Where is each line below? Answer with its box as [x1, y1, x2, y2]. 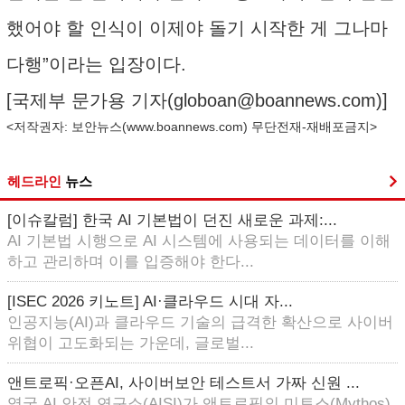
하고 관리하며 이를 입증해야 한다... [7, 253, 254, 270]
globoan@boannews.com [174, 90, 376, 110]
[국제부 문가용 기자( [6, 90, 174, 110]
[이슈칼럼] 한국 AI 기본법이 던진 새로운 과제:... [7, 212, 337, 229]
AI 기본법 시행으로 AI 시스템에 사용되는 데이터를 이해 [7, 232, 391, 250]
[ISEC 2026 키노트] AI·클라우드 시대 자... [7, 293, 293, 310]
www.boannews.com [127, 119, 243, 134]
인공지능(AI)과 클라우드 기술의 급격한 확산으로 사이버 [7, 314, 393, 331]
